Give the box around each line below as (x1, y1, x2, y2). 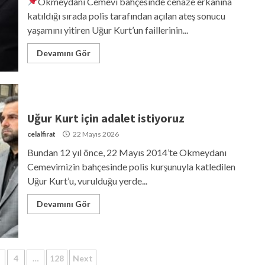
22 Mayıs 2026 (71, 129, 119, 138)
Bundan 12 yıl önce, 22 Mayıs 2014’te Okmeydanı (27, 146, 227, 158)
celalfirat (27, 129, 56, 138)
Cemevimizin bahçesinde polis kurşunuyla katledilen (27, 160, 235, 172)
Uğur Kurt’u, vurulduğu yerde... (27, 174, 147, 186)
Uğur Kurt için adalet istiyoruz (27, 110, 185, 125)
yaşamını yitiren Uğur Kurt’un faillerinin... (27, 24, 188, 35)
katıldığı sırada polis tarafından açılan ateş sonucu (27, 9, 225, 21)
